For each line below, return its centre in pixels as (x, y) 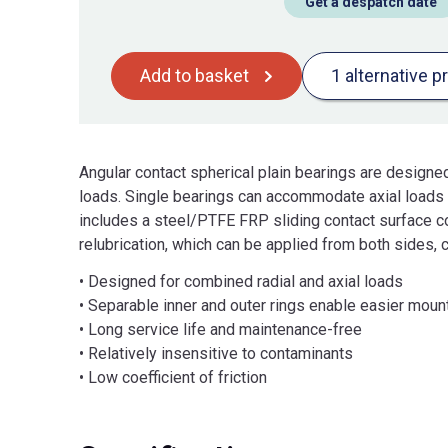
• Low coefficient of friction (173, 377)
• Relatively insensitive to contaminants (216, 353)
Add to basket (194, 76)
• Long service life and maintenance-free (220, 329)
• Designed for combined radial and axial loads (241, 281)
